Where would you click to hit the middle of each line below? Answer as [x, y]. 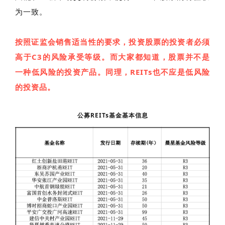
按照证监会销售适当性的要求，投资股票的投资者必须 [113, 41]
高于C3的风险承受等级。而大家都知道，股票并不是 [113, 57]
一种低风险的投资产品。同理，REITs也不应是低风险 [113, 72]
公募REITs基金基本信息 [113, 115]
